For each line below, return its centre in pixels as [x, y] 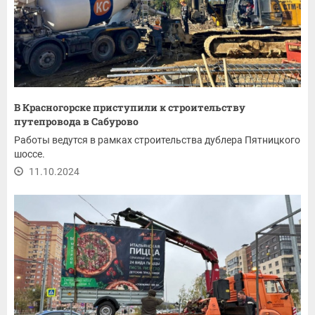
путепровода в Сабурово [77, 122]
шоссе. [30, 154]
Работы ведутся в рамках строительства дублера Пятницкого [157, 140]
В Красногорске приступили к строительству [130, 108]
